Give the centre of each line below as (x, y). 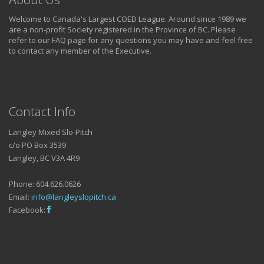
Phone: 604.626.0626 (45, 184)
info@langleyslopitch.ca (74, 197)
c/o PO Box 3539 (37, 145)
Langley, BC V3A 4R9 (44, 158)
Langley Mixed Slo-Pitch (51, 132)
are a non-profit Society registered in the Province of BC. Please (122, 30)
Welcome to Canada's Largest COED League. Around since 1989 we (128, 19)
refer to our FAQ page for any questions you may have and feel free (131, 40)
